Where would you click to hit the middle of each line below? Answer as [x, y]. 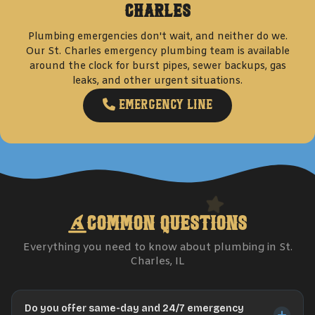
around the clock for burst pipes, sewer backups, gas [157, 66]
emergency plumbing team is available [197, 52]
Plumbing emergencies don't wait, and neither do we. [157, 37]
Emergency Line [164, 105]
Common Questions [167, 224]
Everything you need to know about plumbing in [151, 247]
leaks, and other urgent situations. [157, 81]
